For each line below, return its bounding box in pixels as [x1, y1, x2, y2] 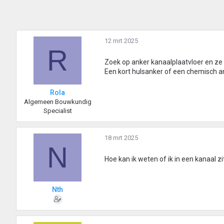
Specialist [43, 107, 72, 115]
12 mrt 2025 [104, 37, 138, 45]
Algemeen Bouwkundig [23, 98, 91, 106]
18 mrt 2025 [104, 134, 138, 142]
